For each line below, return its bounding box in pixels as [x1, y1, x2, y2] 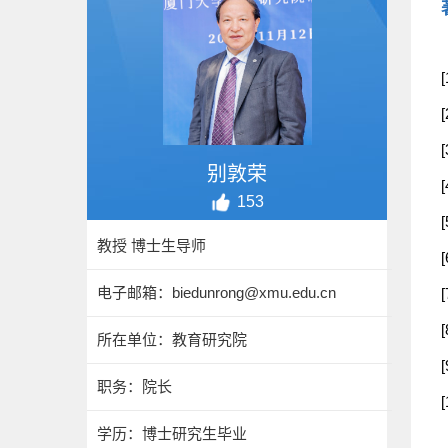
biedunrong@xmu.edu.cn [172, 284, 336, 301]
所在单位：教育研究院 [97, 331, 247, 348]
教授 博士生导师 [97, 237, 206, 254]
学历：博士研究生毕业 [97, 425, 247, 442]
